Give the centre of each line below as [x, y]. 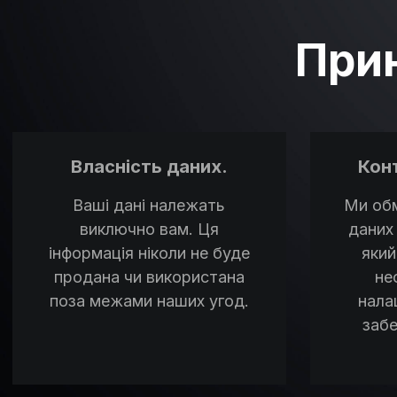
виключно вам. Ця [149, 229]
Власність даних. [149, 166]
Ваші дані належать [149, 205]
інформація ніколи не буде [149, 253]
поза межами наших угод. [149, 300]
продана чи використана [149, 276]
